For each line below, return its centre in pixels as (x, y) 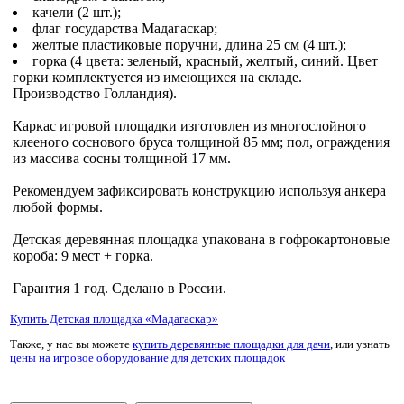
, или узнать (360, 345)
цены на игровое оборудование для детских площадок (147, 358)
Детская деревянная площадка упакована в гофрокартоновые (201, 240)
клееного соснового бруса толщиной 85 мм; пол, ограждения (201, 142)
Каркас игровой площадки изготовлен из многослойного (189, 126)
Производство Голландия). (95, 94)
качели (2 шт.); (77, 13)
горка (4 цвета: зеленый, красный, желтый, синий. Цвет (205, 61)
